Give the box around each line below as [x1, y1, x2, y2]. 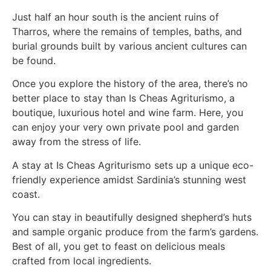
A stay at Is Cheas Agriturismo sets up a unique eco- [12, 158, 253, 171]
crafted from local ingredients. [12, 255, 151, 267]
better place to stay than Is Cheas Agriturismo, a [12, 92, 235, 105]
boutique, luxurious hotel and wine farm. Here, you [12, 106, 243, 119]
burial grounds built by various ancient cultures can [12, 40, 247, 53]
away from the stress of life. [12, 135, 141, 148]
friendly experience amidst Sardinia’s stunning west [12, 173, 246, 186]
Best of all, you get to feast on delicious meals [12, 240, 225, 253]
